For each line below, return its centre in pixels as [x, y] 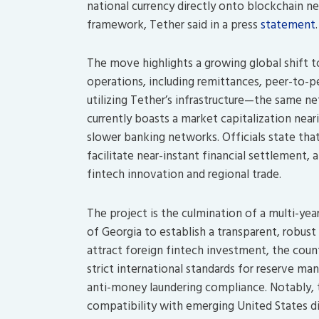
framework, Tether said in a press [174, 25]
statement [288, 25]
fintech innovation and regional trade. [184, 175]
